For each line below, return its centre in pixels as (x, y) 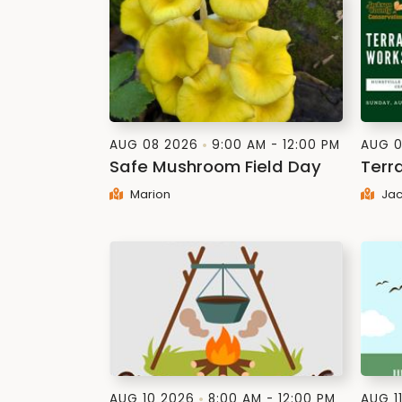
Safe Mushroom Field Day (215, 166)
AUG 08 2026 (154, 145)
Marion (149, 194)
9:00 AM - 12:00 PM (276, 145)
